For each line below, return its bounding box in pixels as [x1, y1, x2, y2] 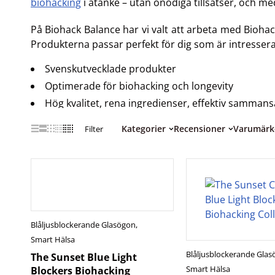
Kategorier [122, 123, 166, 134]
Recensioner [174, 123, 225, 134]
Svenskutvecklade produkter [45, 62, 176, 76]
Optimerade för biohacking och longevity [45, 79, 233, 93]
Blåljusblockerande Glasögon [31, 219, 136, 230]
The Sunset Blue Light [31, 250, 137, 264]
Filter [85, 123, 103, 134]
